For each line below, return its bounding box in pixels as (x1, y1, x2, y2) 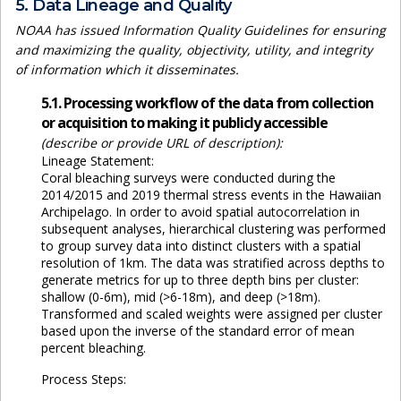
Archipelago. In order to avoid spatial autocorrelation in (40, 203, 360, 221)
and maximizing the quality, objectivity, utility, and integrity (15, 41, 372, 59)
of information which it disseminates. (15, 61, 239, 79)
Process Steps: (40, 371, 126, 388)
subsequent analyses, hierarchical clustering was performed (40, 220, 386, 238)
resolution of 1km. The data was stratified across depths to (40, 254, 385, 272)
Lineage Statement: (40, 152, 154, 170)
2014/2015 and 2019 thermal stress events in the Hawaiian (40, 186, 381, 204)
